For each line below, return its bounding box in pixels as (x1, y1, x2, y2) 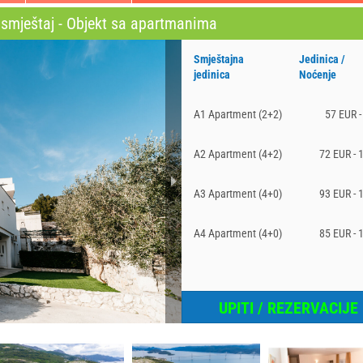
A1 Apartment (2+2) (194, 108, 282, 121)
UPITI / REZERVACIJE (219, 298, 359, 318)
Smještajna (194, 53, 244, 66)
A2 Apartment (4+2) (194, 147, 282, 160)
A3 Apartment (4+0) (194, 187, 282, 200)
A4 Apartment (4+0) (194, 227, 282, 240)
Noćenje (299, 68, 337, 81)
